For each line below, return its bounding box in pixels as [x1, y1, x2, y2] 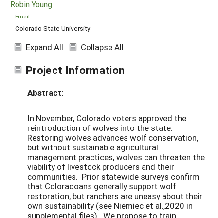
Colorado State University [15, 23, 90, 33]
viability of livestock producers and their [27, 161, 174, 173]
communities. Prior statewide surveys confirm [27, 171, 200, 182]
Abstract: [27, 87, 63, 99]
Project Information [26, 62, 125, 77]
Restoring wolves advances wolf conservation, [27, 132, 198, 144]
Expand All [26, 41, 63, 53]
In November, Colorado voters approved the [27, 112, 186, 124]
